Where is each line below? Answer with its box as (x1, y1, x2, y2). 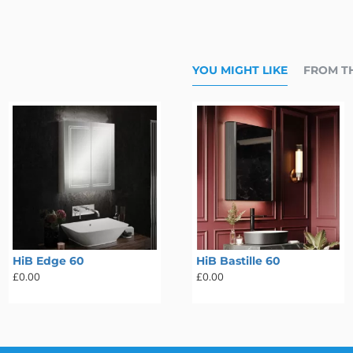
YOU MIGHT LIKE (192, 62, 288, 77)
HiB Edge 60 (12, 254, 84, 269)
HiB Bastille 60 (195, 254, 281, 269)
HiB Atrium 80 (28, 254, 111, 269)
